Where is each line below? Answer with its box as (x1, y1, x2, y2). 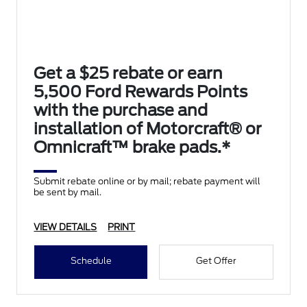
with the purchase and (34, 101, 208, 120)
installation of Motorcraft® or (34, 119, 262, 138)
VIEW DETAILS (34, 222, 97, 232)
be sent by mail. (34, 187, 102, 197)
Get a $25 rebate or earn (34, 64, 223, 83)
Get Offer (195, 256, 236, 266)
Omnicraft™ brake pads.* (34, 138, 231, 157)
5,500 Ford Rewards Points (34, 82, 248, 101)
